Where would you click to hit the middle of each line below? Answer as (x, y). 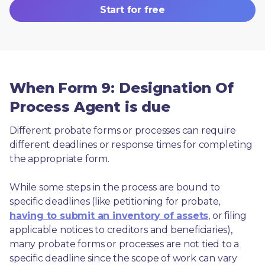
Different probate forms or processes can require (123, 130)
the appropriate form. (59, 159)
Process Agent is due (90, 106)
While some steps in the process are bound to (115, 187)
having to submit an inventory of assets (109, 215)
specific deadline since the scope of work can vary (123, 258)
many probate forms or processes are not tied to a (125, 244)
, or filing (228, 215)
